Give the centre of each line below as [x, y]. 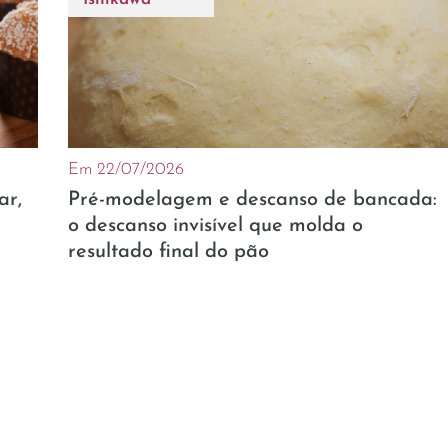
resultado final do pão [168, 251]
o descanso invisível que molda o [215, 225]
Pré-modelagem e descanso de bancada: [252, 199]
